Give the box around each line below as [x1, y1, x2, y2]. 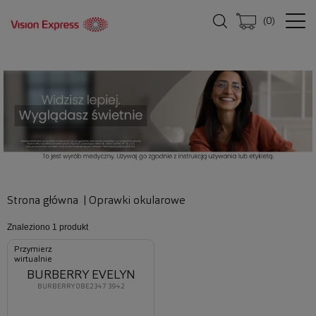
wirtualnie [14, 255, 52, 264]
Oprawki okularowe [89, 195, 186, 207]
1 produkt [52, 221, 88, 232]
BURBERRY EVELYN [26, 268, 135, 281]
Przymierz [14, 245, 52, 254]
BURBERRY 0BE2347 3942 [37, 282, 125, 290]
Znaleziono [7, 221, 52, 232]
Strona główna [7, 195, 78, 207]
